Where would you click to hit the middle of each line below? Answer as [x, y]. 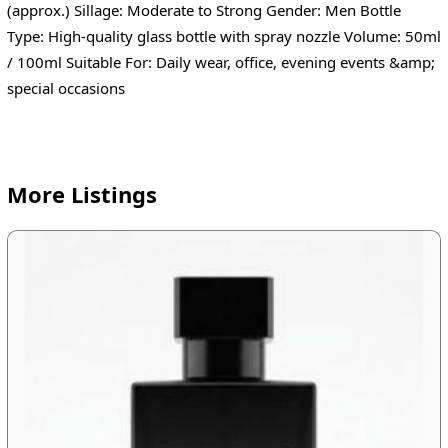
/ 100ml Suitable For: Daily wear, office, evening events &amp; [220, 61]
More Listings [81, 194]
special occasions [65, 87]
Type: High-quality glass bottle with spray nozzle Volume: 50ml [223, 35]
